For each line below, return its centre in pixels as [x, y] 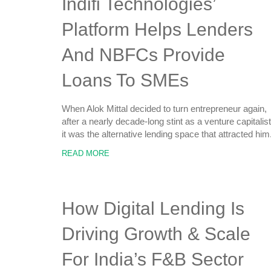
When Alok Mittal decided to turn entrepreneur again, [164, 109]
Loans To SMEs [125, 80]
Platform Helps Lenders [157, 29]
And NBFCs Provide [143, 55]
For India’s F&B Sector [153, 259]
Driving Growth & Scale [156, 234]
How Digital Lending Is [153, 208]
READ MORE [86, 153]
